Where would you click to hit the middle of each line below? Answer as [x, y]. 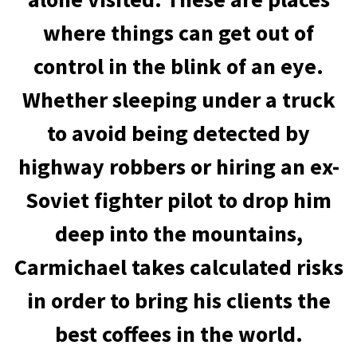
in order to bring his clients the [178, 300]
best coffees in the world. [178, 334]
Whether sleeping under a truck [178, 100]
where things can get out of [178, 33]
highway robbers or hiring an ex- [178, 167]
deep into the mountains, [178, 233]
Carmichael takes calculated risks [178, 267]
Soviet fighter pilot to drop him [178, 200]
